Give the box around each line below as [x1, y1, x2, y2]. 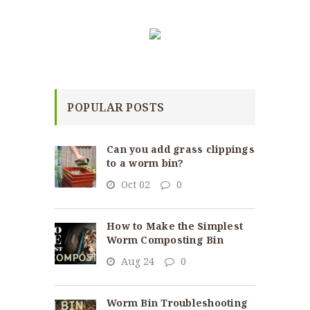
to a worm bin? [107, 156, 184, 170]
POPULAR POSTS [67, 100, 165, 116]
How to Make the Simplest [107, 219, 243, 233]
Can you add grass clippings [107, 143, 255, 156]
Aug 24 [118, 255, 154, 268]
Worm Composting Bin [107, 233, 224, 247]
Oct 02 [118, 178, 150, 192]
